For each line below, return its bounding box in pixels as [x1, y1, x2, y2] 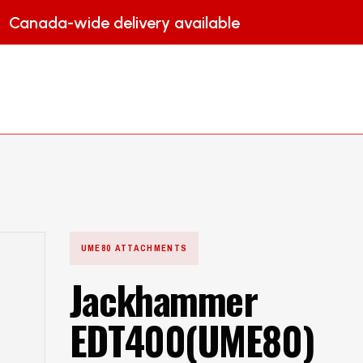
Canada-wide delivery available [9, 12, 241, 32]
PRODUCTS [189, 81, 257, 96]
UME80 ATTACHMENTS [80, 242, 188, 254]
